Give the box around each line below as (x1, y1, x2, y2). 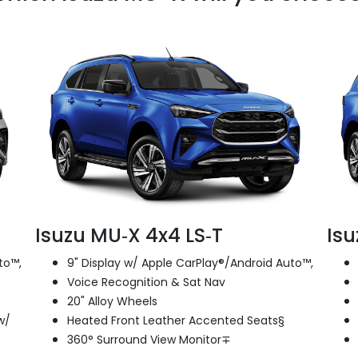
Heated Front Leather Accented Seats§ (66, 312, 284, 329)
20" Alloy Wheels (66, 293, 157, 310)
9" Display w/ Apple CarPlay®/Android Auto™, (66, 255, 313, 272)
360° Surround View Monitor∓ (66, 332, 231, 348)
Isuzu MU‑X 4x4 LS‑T (34, 222, 223, 249)
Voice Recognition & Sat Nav (66, 274, 225, 291)
